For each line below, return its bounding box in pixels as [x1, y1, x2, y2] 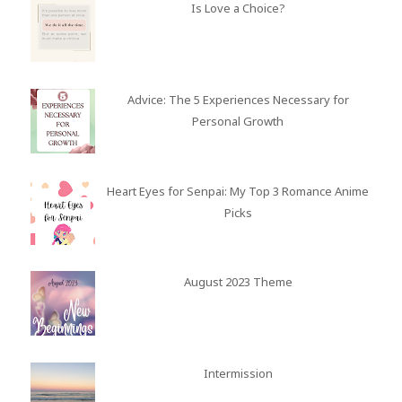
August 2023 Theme [183, 274, 293, 291]
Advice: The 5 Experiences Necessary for [127, 91, 349, 108]
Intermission [203, 365, 273, 382]
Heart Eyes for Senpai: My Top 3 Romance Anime [107, 182, 370, 199]
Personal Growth [192, 112, 284, 129]
